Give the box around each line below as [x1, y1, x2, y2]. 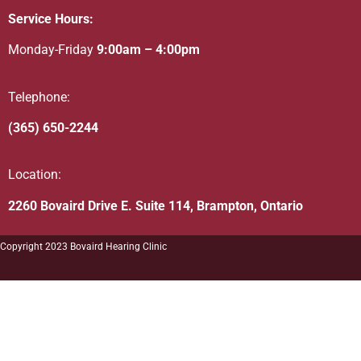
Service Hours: [8, 10, 93, 27]
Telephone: [8, 89, 70, 105]
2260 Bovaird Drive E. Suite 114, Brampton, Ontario [8, 197, 303, 214]
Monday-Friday [8, 42, 93, 58]
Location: [8, 167, 61, 183]
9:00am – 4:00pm [93, 42, 200, 58]
